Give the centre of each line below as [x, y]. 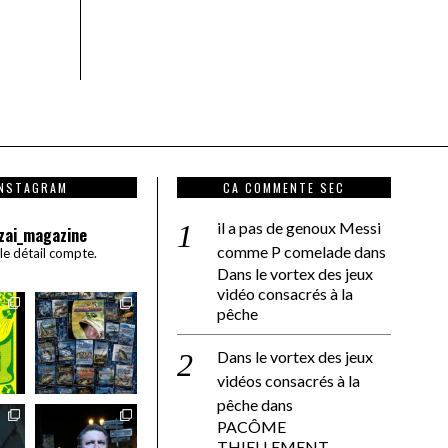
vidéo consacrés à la [285, 293]
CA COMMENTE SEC [284, 187]
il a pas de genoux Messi [299, 227]
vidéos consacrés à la [288, 380]
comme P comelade [284, 251]
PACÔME [251, 426]
